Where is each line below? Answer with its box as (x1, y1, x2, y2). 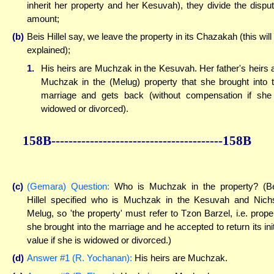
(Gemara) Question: (27, 180, 109, 191)
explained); (27, 45, 70, 56)
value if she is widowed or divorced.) (27, 234, 171, 245)
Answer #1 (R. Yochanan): (27, 253, 132, 264)
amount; (27, 13, 59, 24)
